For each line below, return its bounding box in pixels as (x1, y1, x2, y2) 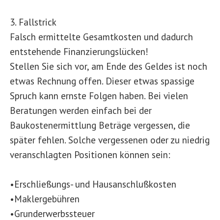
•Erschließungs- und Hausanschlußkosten (10, 178, 176, 190)
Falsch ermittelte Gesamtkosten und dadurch (10, 30, 193, 43)
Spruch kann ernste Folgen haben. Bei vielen (10, 89, 188, 102)
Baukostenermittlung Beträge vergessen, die (10, 119, 190, 131)
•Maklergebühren (10, 192, 80, 205)
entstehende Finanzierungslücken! (10, 45, 148, 57)
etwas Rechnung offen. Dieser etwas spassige (10, 75, 194, 87)
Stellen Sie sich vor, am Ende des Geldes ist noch (10, 60, 207, 72)
